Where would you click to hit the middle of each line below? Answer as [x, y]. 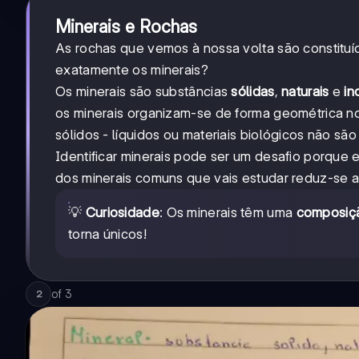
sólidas [253, 91]
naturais [305, 91]
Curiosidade [122, 212]
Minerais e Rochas [126, 26]
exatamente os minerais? [132, 70]
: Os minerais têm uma [228, 212]
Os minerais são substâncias [143, 91]
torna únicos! [107, 234]
